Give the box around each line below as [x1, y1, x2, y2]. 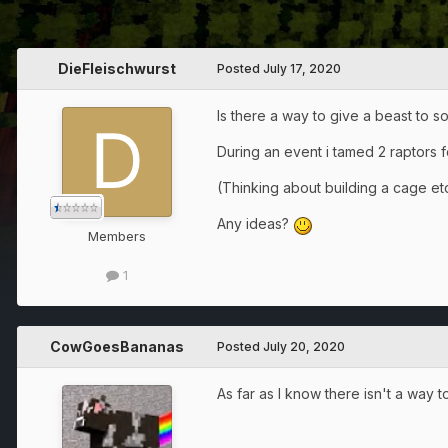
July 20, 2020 [263, 338, 345, 354]
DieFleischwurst [58, 60, 176, 78]
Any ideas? [217, 215, 293, 233]
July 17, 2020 [263, 61, 341, 77]
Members [88, 228, 146, 245]
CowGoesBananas [50, 337, 184, 355]
